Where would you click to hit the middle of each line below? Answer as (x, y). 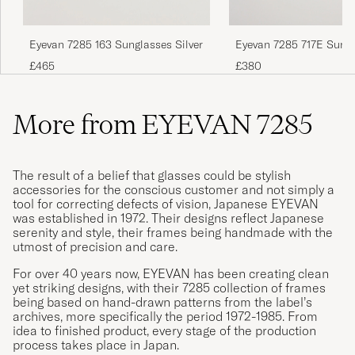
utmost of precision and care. (95, 246)
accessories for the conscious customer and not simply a (174, 189)
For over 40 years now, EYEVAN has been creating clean (171, 273)
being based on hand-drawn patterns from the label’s (162, 302)
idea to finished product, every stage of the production (164, 330)
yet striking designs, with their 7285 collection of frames (169, 287)
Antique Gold (268, 59)
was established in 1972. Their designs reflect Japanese (168, 218)
